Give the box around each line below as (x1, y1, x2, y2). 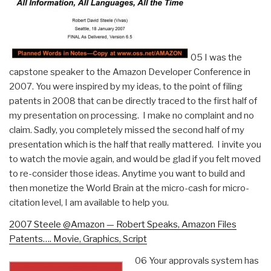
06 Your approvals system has (134, 255, 259, 266)
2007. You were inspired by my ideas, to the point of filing (9, 80, 243, 92)
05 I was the (191, 51, 242, 63)
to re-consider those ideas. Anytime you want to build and (9, 168, 245, 179)
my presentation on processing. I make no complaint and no (9, 109, 254, 121)
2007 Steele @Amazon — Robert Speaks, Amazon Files (9, 218, 237, 230)
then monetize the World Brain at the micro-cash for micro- (9, 182, 249, 194)
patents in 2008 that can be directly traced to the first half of (9, 95, 257, 106)
